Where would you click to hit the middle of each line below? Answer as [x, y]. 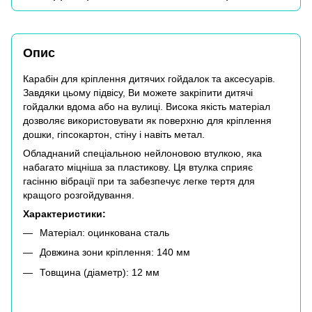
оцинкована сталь [128, 233]
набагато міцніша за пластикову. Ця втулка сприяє [138, 167]
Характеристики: [64, 214]
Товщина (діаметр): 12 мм [100, 272]
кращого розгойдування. [80, 195]
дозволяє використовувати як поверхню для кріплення [147, 120]
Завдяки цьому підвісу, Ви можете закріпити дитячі [138, 93]
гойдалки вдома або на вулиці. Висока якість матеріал [147, 107]
